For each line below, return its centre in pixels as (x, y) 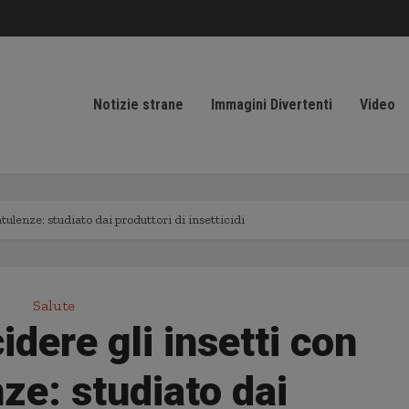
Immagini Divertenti (272, 105)
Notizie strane (138, 105)
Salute (54, 305)
